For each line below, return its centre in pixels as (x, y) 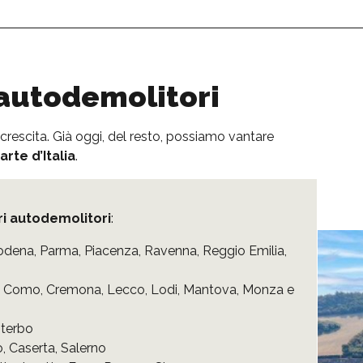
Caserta (32, 348)
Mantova (210, 289)
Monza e (268, 289)
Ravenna (171, 250)
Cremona (74, 289)
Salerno (83, 348)
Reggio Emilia (243, 250)
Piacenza (111, 250)
